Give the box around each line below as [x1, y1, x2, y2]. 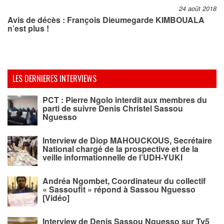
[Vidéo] [42, 191, 69, 203]
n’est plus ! [7, 22, 49, 34]
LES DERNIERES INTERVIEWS [12, 72, 96, 84]
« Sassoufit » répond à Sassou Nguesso [42, 183, 195, 195]
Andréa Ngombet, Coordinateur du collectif [42, 174, 205, 186]
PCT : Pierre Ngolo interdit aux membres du [42, 93, 207, 105]
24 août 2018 [179, 3, 216, 13]
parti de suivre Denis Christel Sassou [42, 102, 183, 114]
